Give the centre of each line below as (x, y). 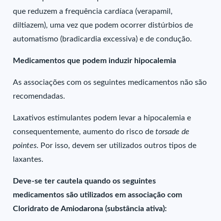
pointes (25, 146)
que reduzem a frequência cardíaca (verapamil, (93, 11)
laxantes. (28, 159)
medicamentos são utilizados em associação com (98, 195)
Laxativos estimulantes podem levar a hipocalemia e (102, 118)
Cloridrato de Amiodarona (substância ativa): (90, 209)
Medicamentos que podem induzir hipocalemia (95, 61)
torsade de (173, 132)
